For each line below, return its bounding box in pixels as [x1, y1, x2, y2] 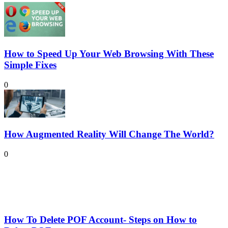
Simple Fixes [4, 59, 56, 70]
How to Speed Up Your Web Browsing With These [4, 48, 214, 59]
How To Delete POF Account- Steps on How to [4, 214, 197, 225]
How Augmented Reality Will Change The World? [4, 129, 214, 140]
